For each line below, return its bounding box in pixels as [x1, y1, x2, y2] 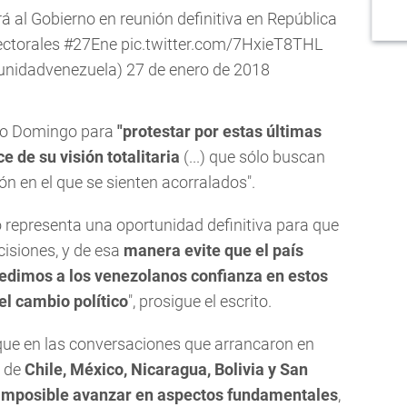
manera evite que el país [124, 240, 303, 260]
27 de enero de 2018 [126, 59, 270, 79]
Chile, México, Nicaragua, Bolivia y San [25, 359, 308, 379]
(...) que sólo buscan [180, 146, 325, 166]
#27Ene [63, 34, 117, 54]
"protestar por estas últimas [117, 121, 322, 141]
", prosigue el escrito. [128, 291, 272, 311]
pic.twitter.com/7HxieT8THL [120, 34, 323, 54]
